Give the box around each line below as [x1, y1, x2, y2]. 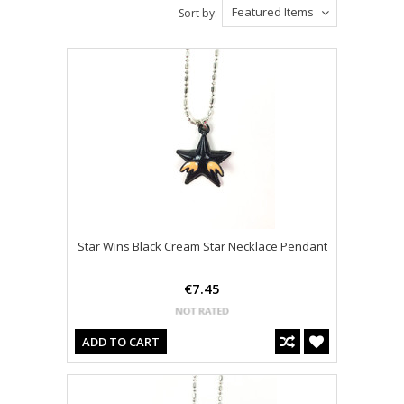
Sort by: [179, 5, 217, 22]
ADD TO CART [82, 334, 160, 351]
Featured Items [232, 4, 314, 21]
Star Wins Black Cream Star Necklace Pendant [77, 238, 327, 255]
